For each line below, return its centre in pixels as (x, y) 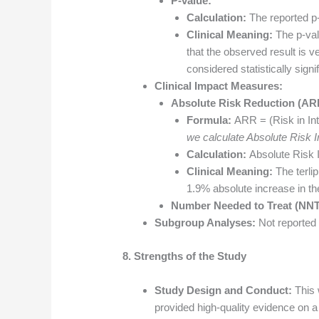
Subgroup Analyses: (205, 223)
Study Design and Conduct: (224, 290)
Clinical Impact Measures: (219, 86)
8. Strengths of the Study (185, 256)
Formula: (209, 120)
